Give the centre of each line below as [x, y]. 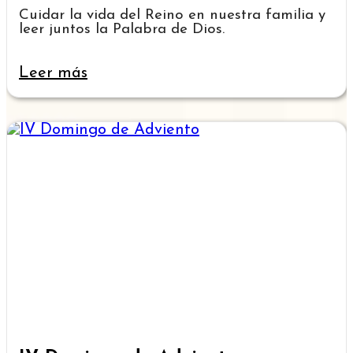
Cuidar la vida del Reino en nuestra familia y [172, 15]
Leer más [53, 73]
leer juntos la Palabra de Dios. [122, 29]
